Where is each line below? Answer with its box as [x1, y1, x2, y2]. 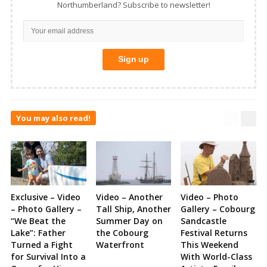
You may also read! [16, 112, 91, 123]
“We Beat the [11, 215, 66, 227]
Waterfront [95, 239, 144, 251]
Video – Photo [181, 191, 239, 203]
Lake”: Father [11, 227, 66, 239]
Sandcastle [181, 215, 227, 227]
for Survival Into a [11, 251, 86, 263]
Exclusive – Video [11, 191, 80, 203]
